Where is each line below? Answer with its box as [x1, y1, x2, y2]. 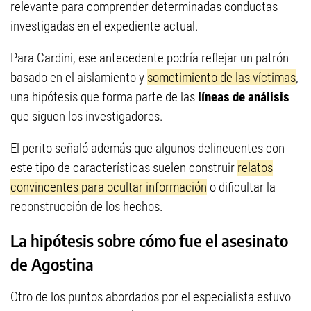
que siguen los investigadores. [10, 108, 163, 124]
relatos [237, 159, 273, 176]
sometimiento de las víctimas [147, 69, 296, 85]
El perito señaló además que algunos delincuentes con [10, 140, 285, 156]
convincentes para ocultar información [10, 178, 207, 195]
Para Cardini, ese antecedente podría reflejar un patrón [10, 49, 289, 66]
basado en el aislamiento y [10, 69, 147, 85]
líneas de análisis [198, 88, 289, 105]
